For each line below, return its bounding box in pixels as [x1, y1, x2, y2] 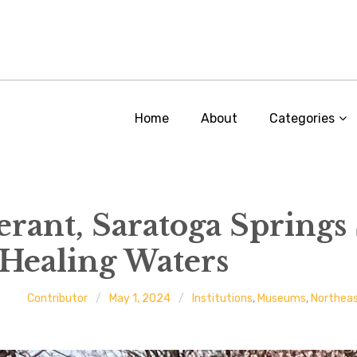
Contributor [27, 292, 88, 305]
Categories [269, 111, 335, 126]
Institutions [192, 292, 253, 305]
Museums [257, 292, 307, 305]
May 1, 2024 [109, 292, 171, 305]
